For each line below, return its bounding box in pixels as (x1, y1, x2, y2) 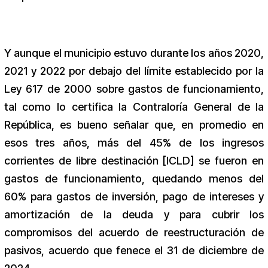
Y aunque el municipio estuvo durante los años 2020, (4, 47, 264, 60)
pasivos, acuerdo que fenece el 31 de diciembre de (4, 244, 264, 257)
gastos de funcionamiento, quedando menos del (4, 172, 264, 185)
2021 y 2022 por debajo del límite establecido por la (4, 65, 264, 78)
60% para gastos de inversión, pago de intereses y (4, 190, 264, 203)
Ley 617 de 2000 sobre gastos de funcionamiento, (4, 83, 264, 96)
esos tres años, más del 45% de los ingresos (4, 136, 264, 150)
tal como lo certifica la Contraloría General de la (4, 100, 264, 114)
